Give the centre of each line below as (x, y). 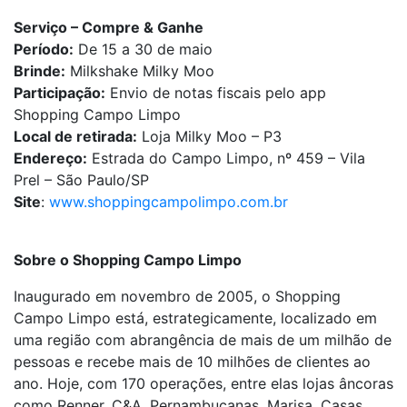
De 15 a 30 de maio (143, 49)
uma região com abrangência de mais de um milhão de (203, 340)
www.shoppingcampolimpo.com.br (169, 202)
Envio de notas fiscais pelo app (216, 93)
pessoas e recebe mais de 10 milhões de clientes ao (192, 362)
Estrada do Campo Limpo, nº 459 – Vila (226, 158)
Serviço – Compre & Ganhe (109, 27)
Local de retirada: (75, 136)
